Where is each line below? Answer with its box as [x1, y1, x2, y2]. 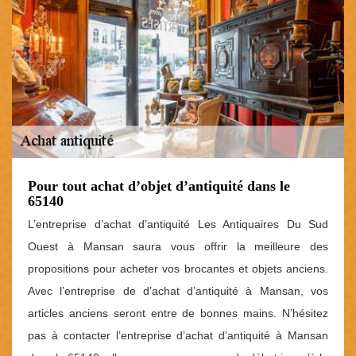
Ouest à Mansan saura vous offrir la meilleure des [28, 239, 328, 253]
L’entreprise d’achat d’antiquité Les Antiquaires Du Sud [28, 217, 328, 230]
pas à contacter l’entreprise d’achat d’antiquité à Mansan [28, 328, 328, 342]
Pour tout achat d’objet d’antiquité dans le [28, 177, 290, 194]
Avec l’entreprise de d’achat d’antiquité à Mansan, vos [28, 284, 328, 297]
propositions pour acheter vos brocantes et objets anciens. [28, 261, 328, 275]
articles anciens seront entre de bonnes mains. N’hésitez [28, 306, 328, 319]
